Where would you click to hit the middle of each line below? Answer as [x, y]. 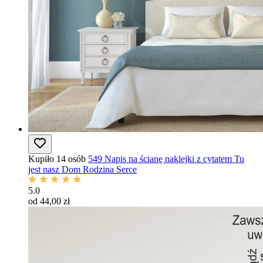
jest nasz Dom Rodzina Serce [82, 169]
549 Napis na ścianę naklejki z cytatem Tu [166, 159]
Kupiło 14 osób [57, 159]
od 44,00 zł [49, 201]
